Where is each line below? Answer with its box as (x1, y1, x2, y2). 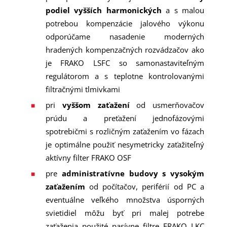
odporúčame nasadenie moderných (45, 31, 205, 42)
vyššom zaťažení (62, 100, 130, 110)
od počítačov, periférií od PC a (85, 181, 205, 192)
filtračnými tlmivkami (45, 84, 120, 94)
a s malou (161, 5, 205, 15)
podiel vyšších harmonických (45, 5, 162, 15)
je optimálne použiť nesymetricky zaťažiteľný (45, 139, 205, 149)
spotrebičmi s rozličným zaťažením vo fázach (45, 126, 205, 136)
